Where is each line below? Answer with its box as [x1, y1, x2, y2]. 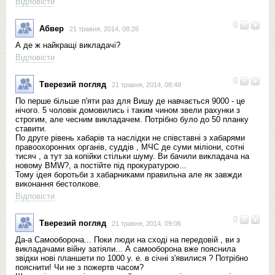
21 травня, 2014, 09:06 [112, 219, 181, 227]
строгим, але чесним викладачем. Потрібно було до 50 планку [15, 115, 249, 124]
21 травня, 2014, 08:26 [69, 25, 139, 33]
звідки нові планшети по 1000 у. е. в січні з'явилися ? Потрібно [15, 254, 248, 263]
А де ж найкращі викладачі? [15, 41, 120, 50]
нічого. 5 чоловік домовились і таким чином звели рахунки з [15, 106, 240, 115]
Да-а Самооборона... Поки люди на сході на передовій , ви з [15, 235, 240, 244]
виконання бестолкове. [15, 179, 101, 188]
